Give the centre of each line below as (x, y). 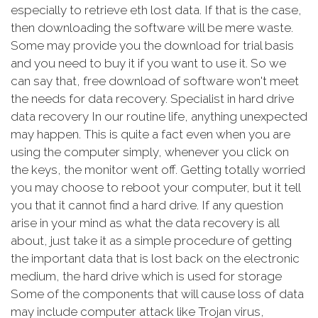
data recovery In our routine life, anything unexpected (159, 117)
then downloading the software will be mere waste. (152, 28)
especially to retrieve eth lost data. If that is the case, (156, 10)
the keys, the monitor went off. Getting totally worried (158, 170)
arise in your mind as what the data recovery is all (145, 223)
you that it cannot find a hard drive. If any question (147, 205)
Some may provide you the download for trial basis (152, 46)
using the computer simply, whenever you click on (150, 152)
